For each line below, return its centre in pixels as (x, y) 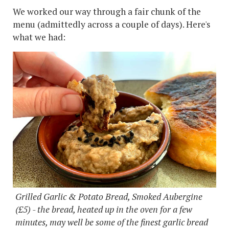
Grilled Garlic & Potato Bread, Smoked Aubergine (109, 196)
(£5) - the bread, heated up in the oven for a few (104, 209)
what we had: (40, 37)
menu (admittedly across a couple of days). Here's (112, 25)
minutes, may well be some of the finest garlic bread (112, 222)
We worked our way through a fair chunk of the (107, 12)
